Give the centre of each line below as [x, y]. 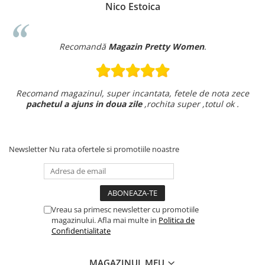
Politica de [177, 220]
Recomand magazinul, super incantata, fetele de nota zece [132, 93]
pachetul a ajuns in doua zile [84, 104]
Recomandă [83, 46]
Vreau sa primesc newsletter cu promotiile [125, 209]
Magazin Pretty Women [156, 46]
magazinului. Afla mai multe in [105, 220]
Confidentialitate [81, 230]
